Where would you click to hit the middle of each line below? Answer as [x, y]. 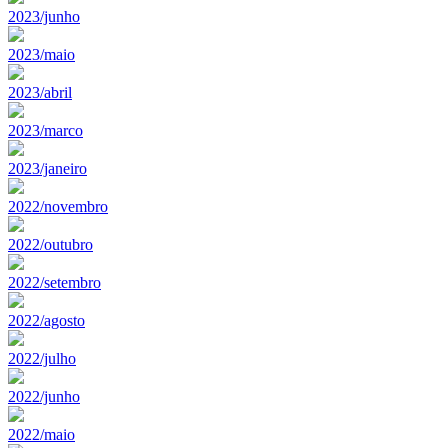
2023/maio [41, 54]
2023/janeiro [47, 168]
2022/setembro [54, 282]
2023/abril [40, 92]
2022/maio [41, 434]
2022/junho [44, 396]
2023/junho [44, 16]
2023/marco [45, 130]
